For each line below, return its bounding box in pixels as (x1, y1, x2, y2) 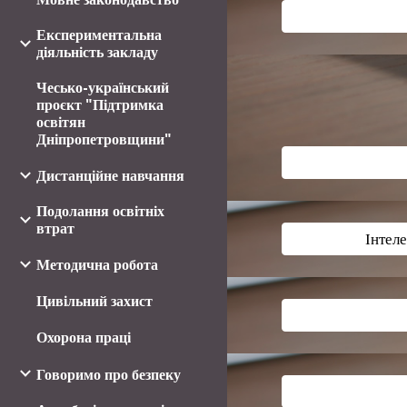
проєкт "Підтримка (36, 95, 164, 114)
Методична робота (36, 256, 158, 274)
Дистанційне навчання (36, 167, 184, 184)
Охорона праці (36, 329, 131, 347)
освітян (36, 113, 85, 131)
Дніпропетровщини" (36, 130, 172, 148)
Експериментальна (36, 25, 162, 44)
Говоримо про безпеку (36, 365, 181, 383)
